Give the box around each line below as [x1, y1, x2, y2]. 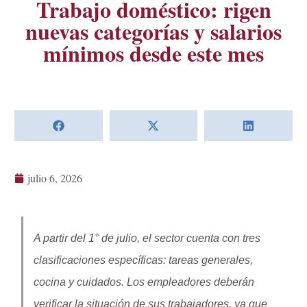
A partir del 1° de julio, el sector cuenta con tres [34, 232, 260, 245]
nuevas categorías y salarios [25, 15, 282, 48]
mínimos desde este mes [43, 37, 264, 70]
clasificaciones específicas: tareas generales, [34, 254, 253, 267]
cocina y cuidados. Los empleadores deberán [34, 276, 254, 288]
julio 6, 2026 [27, 171, 82, 186]
